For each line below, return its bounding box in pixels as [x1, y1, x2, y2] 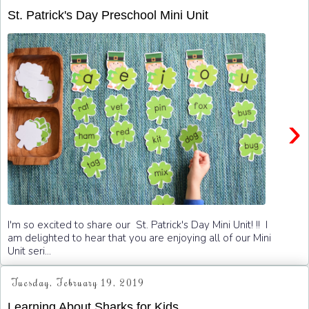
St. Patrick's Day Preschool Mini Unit [8, 8, 208, 22]
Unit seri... [8, 243, 51, 258]
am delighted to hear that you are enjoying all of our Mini [8, 230, 271, 245]
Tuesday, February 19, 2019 [11, 277, 145, 290]
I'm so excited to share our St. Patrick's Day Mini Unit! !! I [8, 217, 268, 232]
